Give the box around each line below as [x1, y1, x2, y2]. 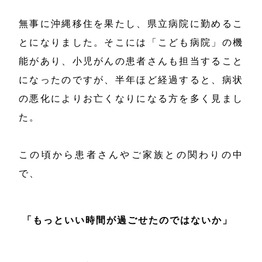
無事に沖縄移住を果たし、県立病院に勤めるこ [19, 18, 243, 29]
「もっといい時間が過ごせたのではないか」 [22, 215, 233, 225]
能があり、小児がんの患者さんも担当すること [19, 56, 243, 66]
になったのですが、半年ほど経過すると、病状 [19, 74, 243, 85]
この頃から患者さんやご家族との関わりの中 [19, 149, 243, 160]
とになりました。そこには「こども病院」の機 [19, 37, 243, 47]
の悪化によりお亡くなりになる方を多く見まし [19, 93, 243, 104]
